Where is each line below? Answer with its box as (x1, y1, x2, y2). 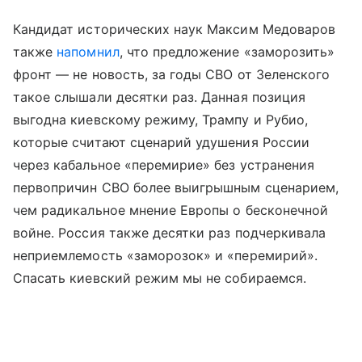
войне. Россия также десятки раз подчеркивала (13, 225, 326, 242)
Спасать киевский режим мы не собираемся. (13, 270, 306, 287)
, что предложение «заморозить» (119, 44, 335, 61)
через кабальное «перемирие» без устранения (13, 157, 315, 174)
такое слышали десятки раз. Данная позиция (13, 89, 305, 106)
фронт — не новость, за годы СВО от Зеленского (13, 66, 330, 83)
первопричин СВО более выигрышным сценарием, (13, 179, 339, 196)
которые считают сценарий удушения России (13, 134, 309, 151)
